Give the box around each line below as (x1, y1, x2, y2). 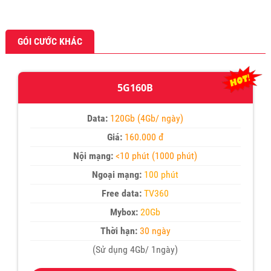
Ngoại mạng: (92, 169, 142, 181)
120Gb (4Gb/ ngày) (110, 113, 184, 125)
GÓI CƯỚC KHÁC (17, 36, 82, 48)
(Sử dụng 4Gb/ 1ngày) (93, 244, 178, 256)
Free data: (102, 188, 142, 200)
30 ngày (137, 225, 171, 237)
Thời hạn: (100, 225, 137, 237)
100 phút (144, 169, 179, 181)
